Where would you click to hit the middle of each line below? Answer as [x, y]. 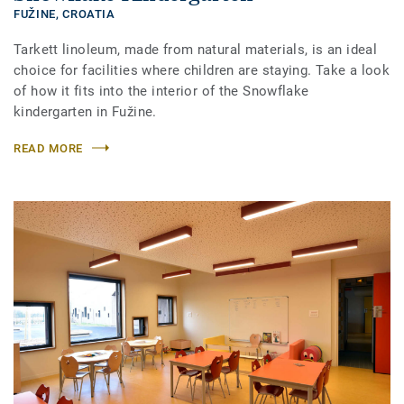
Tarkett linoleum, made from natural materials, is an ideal [196, 49]
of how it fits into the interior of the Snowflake [161, 91]
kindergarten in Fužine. [85, 111]
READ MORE [48, 148]
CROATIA [89, 14]
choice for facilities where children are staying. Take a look [202, 70]
